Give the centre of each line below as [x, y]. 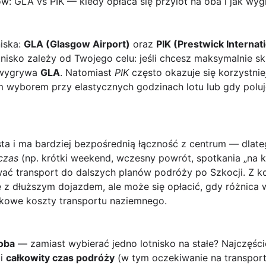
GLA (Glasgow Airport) [77, 44]
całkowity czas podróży [60, 258]
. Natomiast [87, 73]
